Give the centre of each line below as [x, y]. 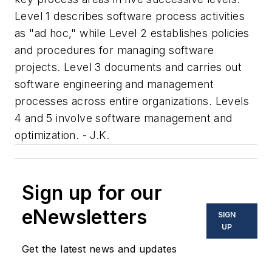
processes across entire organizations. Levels [132, 101]
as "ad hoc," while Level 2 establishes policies [132, 33]
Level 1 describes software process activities [130, 16]
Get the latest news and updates [100, 249]
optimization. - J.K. [62, 135]
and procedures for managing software [114, 50]
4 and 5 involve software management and [124, 118]
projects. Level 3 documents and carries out [128, 67]
